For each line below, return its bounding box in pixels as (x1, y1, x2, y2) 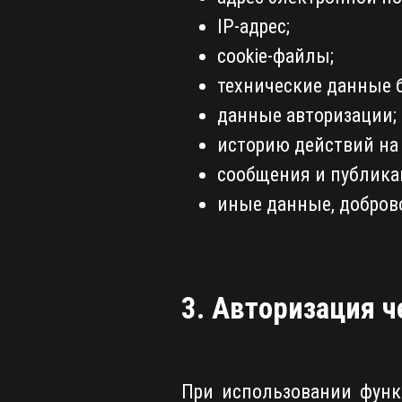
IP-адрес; (216, 15, 290, 39)
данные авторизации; (216, 104, 397, 127)
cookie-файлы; (216, 45, 334, 68)
